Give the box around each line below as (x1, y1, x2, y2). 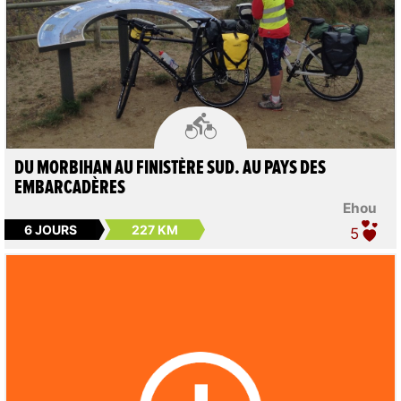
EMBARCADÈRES (13, 178, 125, 199)
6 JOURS (23, 221, 77, 237)
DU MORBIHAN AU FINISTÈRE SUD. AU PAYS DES (13, 158, 326, 179)
